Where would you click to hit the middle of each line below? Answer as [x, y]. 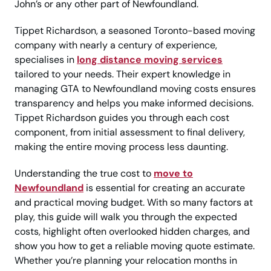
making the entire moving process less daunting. [121, 147]
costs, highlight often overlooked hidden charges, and [132, 232]
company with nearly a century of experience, [116, 45]
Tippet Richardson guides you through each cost [122, 118]
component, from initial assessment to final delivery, [130, 132]
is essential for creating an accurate [164, 188]
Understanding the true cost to [84, 174]
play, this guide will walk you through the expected [126, 217]
